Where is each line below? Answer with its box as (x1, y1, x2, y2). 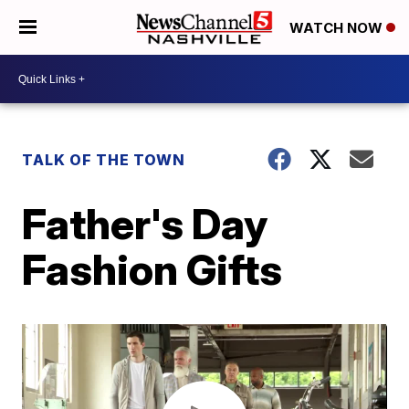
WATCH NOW (289, 19, 386, 37)
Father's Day (22, 198, 268, 249)
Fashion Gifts (22, 244, 283, 295)
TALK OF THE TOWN (22, 151, 186, 169)
